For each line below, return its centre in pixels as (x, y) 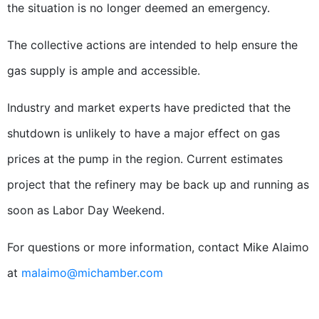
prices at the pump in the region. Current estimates (145, 159)
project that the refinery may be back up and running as (158, 185)
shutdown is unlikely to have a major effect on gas (143, 134)
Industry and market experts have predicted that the (149, 108)
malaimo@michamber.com (92, 273)
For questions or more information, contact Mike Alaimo (158, 247)
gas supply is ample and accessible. (105, 71)
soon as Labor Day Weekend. (86, 210)
